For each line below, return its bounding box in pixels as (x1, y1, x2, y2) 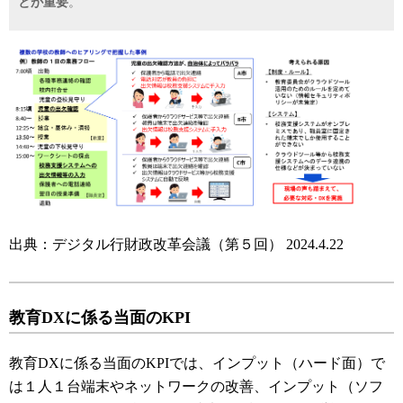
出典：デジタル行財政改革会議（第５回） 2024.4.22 (9, 236, 344, 252)
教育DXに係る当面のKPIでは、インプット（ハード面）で (9, 354, 385, 371)
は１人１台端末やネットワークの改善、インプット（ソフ (9, 378, 383, 394)
